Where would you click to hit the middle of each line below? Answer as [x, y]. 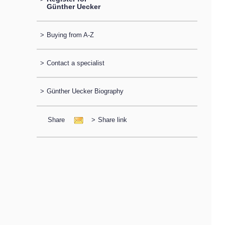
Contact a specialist [75, 63]
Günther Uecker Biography [85, 91]
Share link [112, 120]
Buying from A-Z [70, 35]
